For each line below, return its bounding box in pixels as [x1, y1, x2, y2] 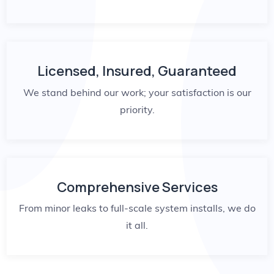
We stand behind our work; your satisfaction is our [23, 86, 251, 98]
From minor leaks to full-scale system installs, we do [18, 202, 256, 215]
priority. [119, 103, 155, 116]
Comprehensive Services [56, 177, 218, 196]
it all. [126, 219, 148, 232]
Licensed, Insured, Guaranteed [37, 62, 237, 81]
